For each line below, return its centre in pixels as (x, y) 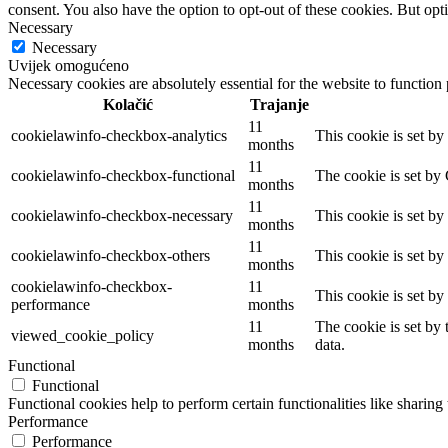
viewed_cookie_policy (82, 336)
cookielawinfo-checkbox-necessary (122, 216)
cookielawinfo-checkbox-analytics (119, 136)
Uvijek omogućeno (68, 66)
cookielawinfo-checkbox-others (110, 256)
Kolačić (127, 105)
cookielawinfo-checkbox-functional (123, 176)
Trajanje (279, 105)
